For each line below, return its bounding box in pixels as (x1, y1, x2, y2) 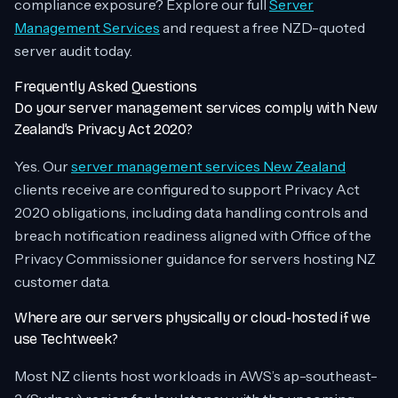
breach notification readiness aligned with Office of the (14, 227, 371, 244)
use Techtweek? (14, 330, 118, 347)
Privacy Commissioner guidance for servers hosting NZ (14, 250, 376, 267)
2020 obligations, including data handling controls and (14, 203, 368, 221)
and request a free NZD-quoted (160, 19, 365, 36)
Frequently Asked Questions (14, 78, 197, 95)
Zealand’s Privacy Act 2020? (14, 121, 193, 138)
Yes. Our (14, 157, 71, 175)
